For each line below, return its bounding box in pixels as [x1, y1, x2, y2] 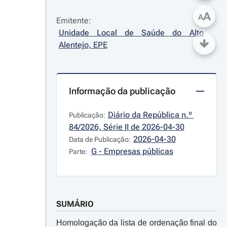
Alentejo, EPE [58, 40, 107, 50]
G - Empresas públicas [91, 146, 173, 156]
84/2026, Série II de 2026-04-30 [68, 122, 184, 132]
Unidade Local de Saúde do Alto [58, 28, 204, 37]
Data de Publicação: [68, 135, 131, 143]
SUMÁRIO [56, 199, 94, 209]
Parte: [68, 147, 89, 156]
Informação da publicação [68, 86, 175, 96]
